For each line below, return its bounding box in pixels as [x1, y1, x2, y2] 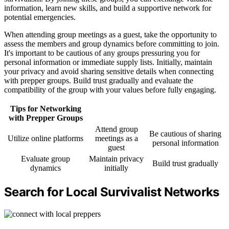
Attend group [95, 124, 138, 133]
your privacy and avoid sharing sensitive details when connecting [4, 66, 214, 76]
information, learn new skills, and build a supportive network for [4, 3, 211, 12]
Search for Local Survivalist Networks [4, 184, 219, 199]
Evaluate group [21, 154, 70, 163]
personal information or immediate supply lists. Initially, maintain [4, 57, 212, 66]
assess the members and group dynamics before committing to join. [4, 39, 219, 48]
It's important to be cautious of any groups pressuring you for [4, 48, 200, 57]
